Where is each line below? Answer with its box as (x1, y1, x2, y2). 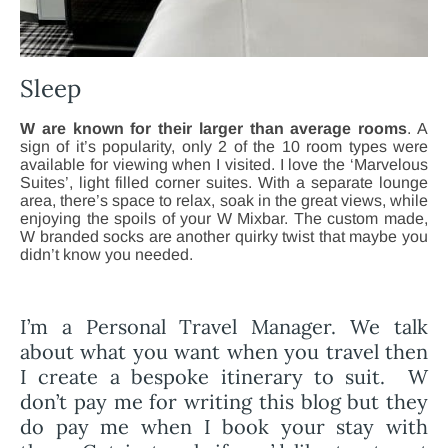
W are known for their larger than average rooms (20, 120, 408, 138)
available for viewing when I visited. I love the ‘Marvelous (20, 156, 428, 174)
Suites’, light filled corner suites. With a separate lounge (20, 174, 428, 192)
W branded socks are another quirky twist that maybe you (20, 228, 428, 246)
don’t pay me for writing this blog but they (20, 389, 428, 415)
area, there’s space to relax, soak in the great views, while (20, 192, 428, 210)
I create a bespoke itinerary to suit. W (20, 364, 428, 390)
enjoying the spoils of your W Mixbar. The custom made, (20, 210, 428, 228)
